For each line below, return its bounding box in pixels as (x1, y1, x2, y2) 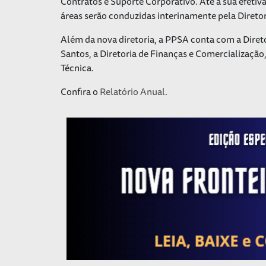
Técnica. (61, 59, 94, 75)
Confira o (61, 83, 100, 99)
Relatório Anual (100, 83, 165, 99)
